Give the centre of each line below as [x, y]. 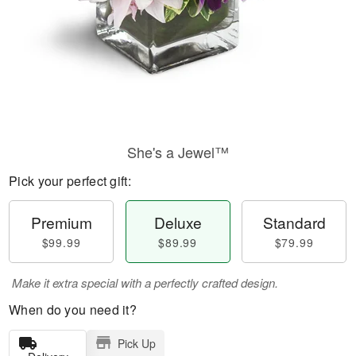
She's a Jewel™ [178, 152]
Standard [294, 222]
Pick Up [136, 343]
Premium [61, 222]
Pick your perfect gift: [70, 181]
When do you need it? [73, 310]
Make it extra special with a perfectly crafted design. [145, 282]
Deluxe [178, 222]
